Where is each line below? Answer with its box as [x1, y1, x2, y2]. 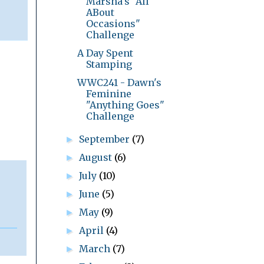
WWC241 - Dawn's [77, 76, 161, 88]
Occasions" [85, 17, 140, 29]
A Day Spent [77, 47, 133, 59]
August [79, 151, 115, 163]
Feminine [85, 87, 131, 100]
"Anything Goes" [85, 98, 164, 111]
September [79, 133, 133, 145]
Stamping [85, 58, 132, 70]
